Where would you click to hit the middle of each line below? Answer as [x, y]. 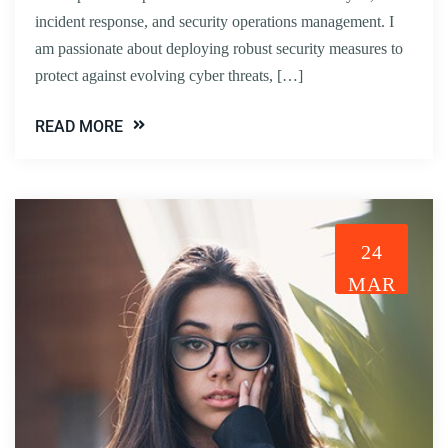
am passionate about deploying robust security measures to [219, 49]
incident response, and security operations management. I [214, 22]
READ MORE [79, 127]
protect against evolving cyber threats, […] [169, 76]
